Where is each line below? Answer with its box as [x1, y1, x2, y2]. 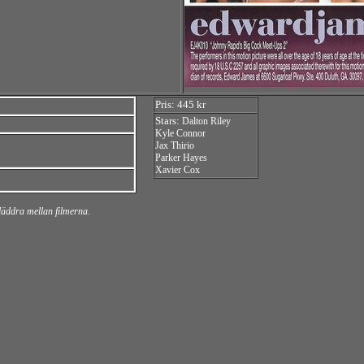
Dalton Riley [182, 115, 231, 127]
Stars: [155, 115, 182, 127]
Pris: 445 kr [155, 98, 206, 110]
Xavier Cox [155, 164, 200, 175]
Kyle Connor [155, 128, 206, 139]
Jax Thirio [155, 140, 194, 151]
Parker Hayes [155, 152, 207, 163]
